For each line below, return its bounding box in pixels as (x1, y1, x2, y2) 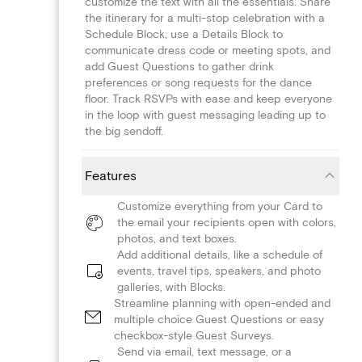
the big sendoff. (85, 124, 163, 138)
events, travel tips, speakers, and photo (117, 263, 321, 278)
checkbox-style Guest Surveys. (114, 328, 274, 343)
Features (85, 167, 137, 184)
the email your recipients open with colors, (117, 215, 336, 229)
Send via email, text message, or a (117, 344, 292, 359)
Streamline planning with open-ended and (114, 296, 330, 310)
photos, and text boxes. (117, 231, 237, 246)
